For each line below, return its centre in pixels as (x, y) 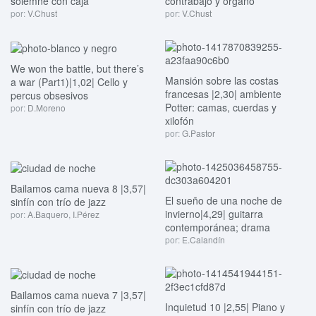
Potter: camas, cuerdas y (221, 107)
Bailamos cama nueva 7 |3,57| (78, 294)
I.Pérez (86, 214)
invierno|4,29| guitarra (214, 213)
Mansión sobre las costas (222, 80)
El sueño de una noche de (224, 200)
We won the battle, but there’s (77, 68)
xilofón (180, 120)
